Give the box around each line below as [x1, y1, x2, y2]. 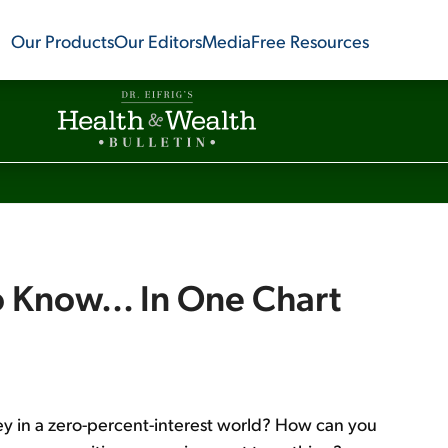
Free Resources [250, 28, 369, 52]
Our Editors [113, 28, 202, 52]
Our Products [10, 28, 114, 52]
